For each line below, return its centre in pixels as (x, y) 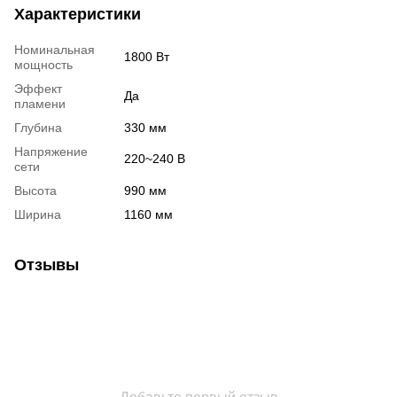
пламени (40, 103)
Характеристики (78, 14)
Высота (35, 190)
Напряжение (51, 151)
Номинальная (54, 49)
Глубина (38, 127)
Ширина (38, 214)
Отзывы (47, 265)
